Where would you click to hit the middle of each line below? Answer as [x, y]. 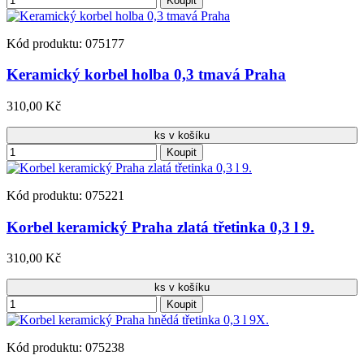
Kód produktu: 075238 [65, 348]
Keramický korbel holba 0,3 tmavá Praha [146, 75]
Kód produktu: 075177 [65, 43]
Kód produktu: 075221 [65, 195]
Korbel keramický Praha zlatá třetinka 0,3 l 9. [160, 227]
